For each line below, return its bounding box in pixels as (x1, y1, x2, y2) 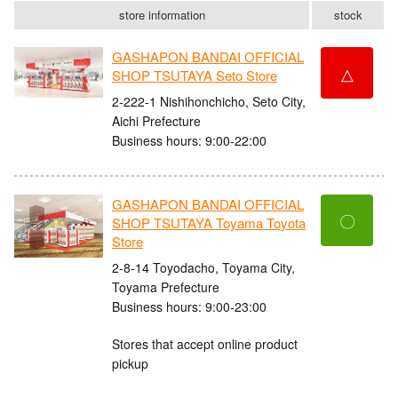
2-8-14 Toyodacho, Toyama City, (112, 258, 295, 276)
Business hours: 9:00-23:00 (112, 297, 267, 315)
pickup (112, 354, 148, 372)
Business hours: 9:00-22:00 (112, 131, 267, 149)
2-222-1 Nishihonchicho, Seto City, (112, 92, 306, 110)
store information (118, 6, 205, 24)
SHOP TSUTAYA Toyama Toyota (112, 213, 306, 233)
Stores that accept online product (112, 334, 298, 353)
